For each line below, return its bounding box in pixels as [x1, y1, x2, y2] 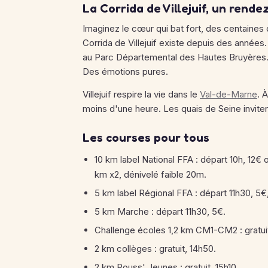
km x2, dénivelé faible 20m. [95, 169, 206, 180]
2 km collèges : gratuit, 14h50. [95, 243, 216, 254]
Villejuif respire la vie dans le [83, 89, 200, 100]
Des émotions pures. [83, 66, 168, 77]
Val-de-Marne [200, 89, 257, 100]
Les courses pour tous [83, 130, 209, 145]
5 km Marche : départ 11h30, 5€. [95, 206, 226, 217]
